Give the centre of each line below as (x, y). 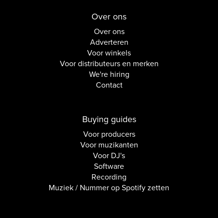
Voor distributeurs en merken (109, 64)
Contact (109, 85)
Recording (109, 177)
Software (109, 166)
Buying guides (109, 119)
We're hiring (109, 74)
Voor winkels (109, 53)
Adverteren (109, 42)
